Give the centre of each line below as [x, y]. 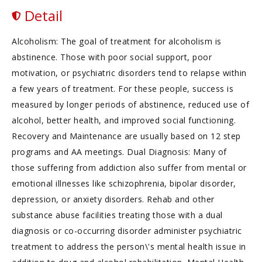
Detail [42, 15]
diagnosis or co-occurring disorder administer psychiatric [127, 231]
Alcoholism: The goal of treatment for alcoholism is [117, 41]
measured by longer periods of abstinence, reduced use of [130, 104]
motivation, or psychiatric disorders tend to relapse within [129, 73]
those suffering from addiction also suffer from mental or [129, 168]
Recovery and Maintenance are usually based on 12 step [126, 136]
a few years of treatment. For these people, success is [123, 89]
